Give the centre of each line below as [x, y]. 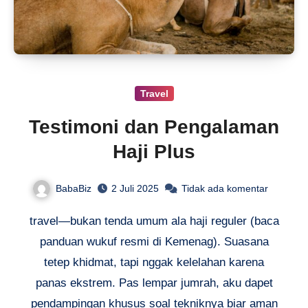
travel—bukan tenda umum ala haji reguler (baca [154, 221]
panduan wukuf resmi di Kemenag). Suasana [154, 242]
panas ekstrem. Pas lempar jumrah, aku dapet [154, 283]
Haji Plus [154, 151]
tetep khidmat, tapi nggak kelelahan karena [154, 263]
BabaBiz [73, 188]
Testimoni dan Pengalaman [154, 126]
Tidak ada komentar [224, 189]
